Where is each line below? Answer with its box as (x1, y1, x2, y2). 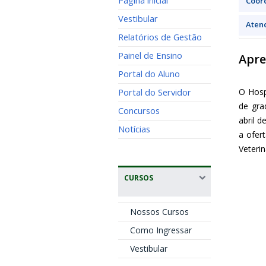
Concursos (118, 104, 160, 116)
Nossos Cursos (129, 206, 189, 217)
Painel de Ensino (118, 49, 182, 61)
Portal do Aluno (118, 68, 180, 80)
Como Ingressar (129, 224, 192, 236)
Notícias (118, 123, 150, 135)
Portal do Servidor (118, 86, 191, 98)
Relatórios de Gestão (118, 31, 202, 43)
